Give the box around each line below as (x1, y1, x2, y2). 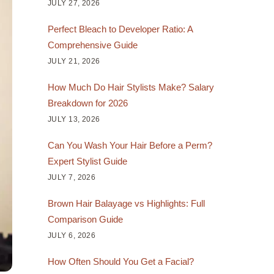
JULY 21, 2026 (47, 56, 100, 65)
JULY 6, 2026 (47, 231, 96, 240)
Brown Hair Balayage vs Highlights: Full (47, 198, 205, 209)
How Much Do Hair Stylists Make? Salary (47, 81, 214, 92)
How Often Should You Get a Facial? (47, 256, 194, 267)
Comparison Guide (47, 213, 123, 224)
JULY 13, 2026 (47, 114, 100, 124)
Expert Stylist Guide (47, 155, 127, 166)
